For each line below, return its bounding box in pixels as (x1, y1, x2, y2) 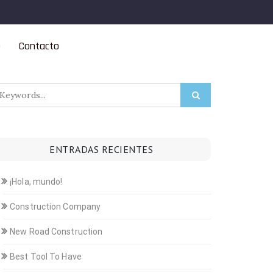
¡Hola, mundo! (10, 177, 63, 186)
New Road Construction (10, 227, 103, 236)
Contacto (18, 39, 59, 53)
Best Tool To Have (10, 252, 82, 261)
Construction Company (10, 202, 101, 211)
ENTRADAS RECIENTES (49, 143, 153, 155)
